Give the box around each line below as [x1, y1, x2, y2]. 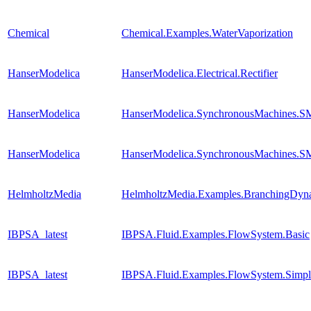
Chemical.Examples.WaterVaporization [121, 27, 293, 40]
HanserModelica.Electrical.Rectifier [121, 67, 278, 80]
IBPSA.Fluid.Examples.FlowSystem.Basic [121, 228, 310, 241]
